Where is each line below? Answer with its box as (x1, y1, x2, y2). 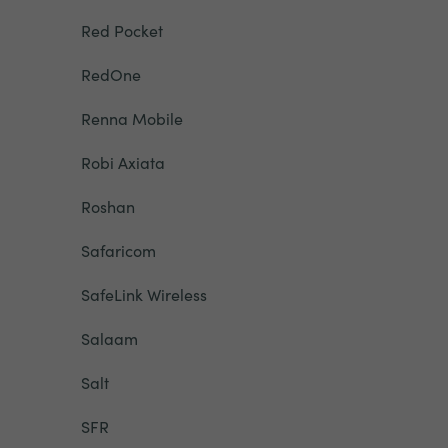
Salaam (80, 327, 138, 349)
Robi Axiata (80, 151, 165, 173)
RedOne (80, 63, 141, 85)
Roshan (80, 195, 135, 217)
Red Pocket (80, 19, 163, 41)
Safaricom (80, 239, 156, 261)
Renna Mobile (80, 107, 183, 129)
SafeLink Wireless (80, 283, 207, 305)
